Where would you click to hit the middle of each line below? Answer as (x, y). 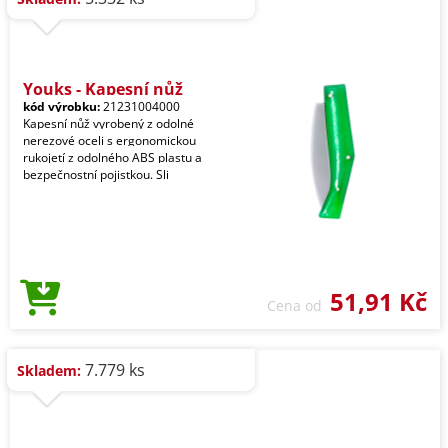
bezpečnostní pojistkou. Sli (96, 174)
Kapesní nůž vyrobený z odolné (108, 123)
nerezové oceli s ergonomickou (109, 140)
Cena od (298, 305)
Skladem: (49, 370)
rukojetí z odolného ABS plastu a (112, 157)
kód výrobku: (61, 106)
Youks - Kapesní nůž (103, 89)
